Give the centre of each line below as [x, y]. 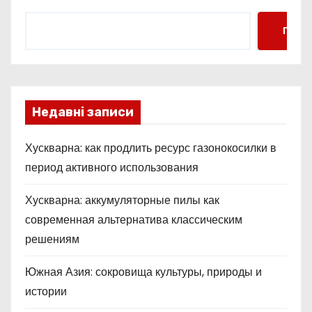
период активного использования [112, 167]
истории [46, 291]
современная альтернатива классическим [134, 219]
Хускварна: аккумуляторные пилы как [122, 200]
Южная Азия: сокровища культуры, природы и [143, 272]
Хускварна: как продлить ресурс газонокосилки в [151, 148]
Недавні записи [83, 112]
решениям [52, 239]
